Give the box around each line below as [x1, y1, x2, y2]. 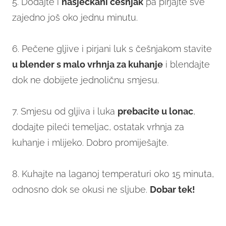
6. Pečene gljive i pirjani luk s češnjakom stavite [12, 43, 212, 54]
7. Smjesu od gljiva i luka [12, 106, 118, 117]
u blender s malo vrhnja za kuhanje [12, 59, 163, 70]
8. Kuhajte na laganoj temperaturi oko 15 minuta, [12, 168, 214, 180]
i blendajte [163, 59, 210, 70]
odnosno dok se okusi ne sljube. [12, 184, 150, 195]
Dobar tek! [150, 184, 195, 195]
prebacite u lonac [118, 106, 193, 117]
